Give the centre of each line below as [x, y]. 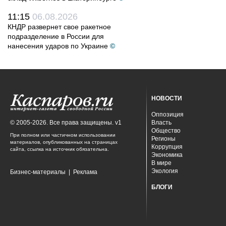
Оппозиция [167, 115]
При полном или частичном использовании [63, 135]
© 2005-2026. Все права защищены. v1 [66, 123]
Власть [161, 123]
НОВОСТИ [167, 98]
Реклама [85, 172]
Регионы [163, 139]
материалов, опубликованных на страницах [64, 142]
